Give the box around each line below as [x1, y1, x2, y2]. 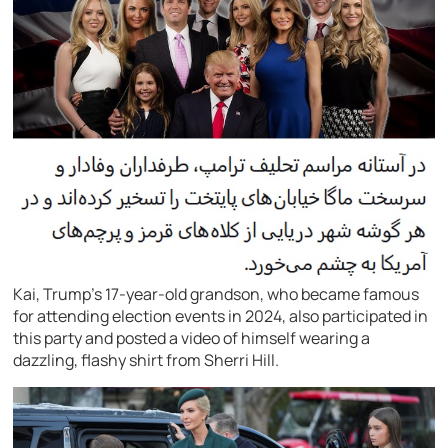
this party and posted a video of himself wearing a [13, 326, 371, 349]
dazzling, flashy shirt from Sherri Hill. [13, 348, 280, 371]
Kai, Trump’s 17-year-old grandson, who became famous [13, 282, 420, 305]
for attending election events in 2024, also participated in [13, 304, 429, 327]
